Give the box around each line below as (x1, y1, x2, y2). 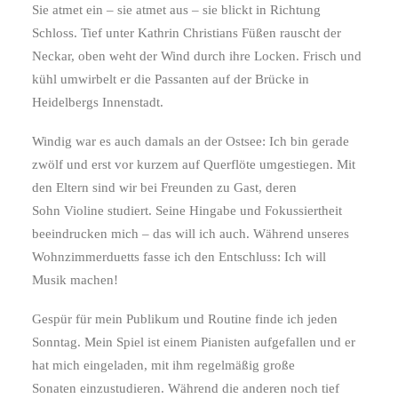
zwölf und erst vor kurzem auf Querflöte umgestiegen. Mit (32, 157, 355, 171)
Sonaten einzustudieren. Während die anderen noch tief (32, 381, 339, 395)
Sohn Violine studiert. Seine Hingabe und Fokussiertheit (32, 203, 342, 218)
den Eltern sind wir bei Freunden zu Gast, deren (32, 180, 297, 195)
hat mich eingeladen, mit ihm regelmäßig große (32, 358, 295, 372)
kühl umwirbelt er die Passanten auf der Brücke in (32, 72, 309, 86)
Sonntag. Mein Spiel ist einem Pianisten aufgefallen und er (32, 335, 355, 349)
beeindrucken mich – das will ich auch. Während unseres (32, 227, 349, 241)
